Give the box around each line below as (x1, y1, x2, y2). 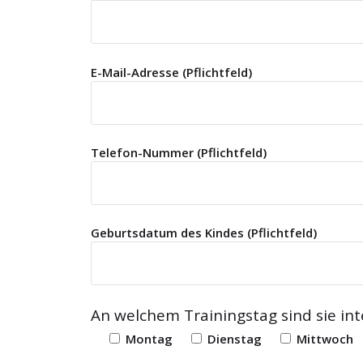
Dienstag (207, 331, 262, 348)
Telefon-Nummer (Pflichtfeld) (91, 143, 267, 160)
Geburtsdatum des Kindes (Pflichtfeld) (91, 224, 317, 241)
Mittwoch (297, 331, 353, 348)
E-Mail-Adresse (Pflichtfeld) (91, 63, 252, 80)
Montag (126, 331, 173, 348)
